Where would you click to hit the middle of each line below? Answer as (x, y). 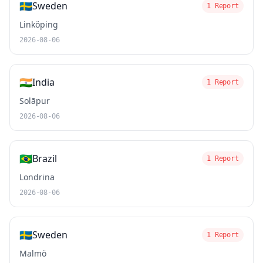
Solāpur (35, 101)
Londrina (37, 177)
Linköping (39, 24)
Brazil (45, 159)
